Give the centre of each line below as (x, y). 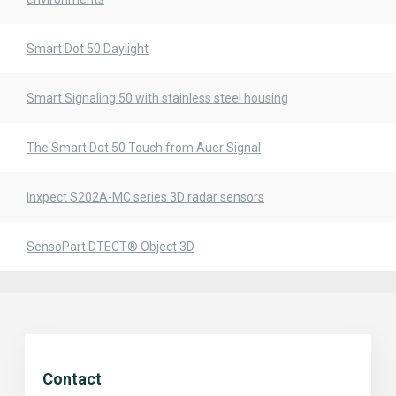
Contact (72, 379)
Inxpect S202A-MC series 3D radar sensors (145, 197)
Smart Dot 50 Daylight (88, 49)
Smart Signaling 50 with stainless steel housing (157, 98)
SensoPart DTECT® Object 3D (110, 247)
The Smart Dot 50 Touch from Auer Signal (144, 148)
